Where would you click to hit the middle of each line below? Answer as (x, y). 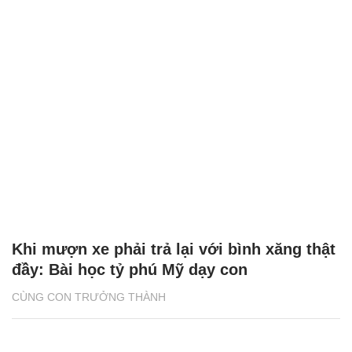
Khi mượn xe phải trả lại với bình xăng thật (174, 249)
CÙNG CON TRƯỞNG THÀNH (89, 297)
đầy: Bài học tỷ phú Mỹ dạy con (130, 269)
